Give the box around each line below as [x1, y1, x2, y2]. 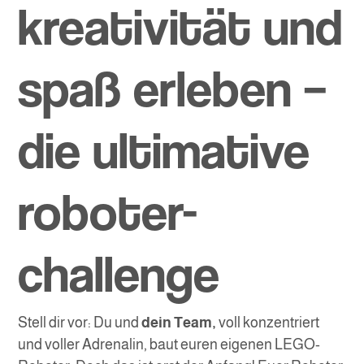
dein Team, [141, 314, 217, 331]
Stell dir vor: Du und [18, 314, 142, 331]
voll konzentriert [216, 314, 320, 331]
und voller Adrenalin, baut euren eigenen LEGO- [18, 336, 321, 353]
